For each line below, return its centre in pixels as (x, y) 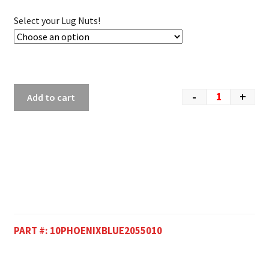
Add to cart (51, 98)
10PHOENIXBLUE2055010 (106, 231)
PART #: (32, 231)
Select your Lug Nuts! (57, 21)
